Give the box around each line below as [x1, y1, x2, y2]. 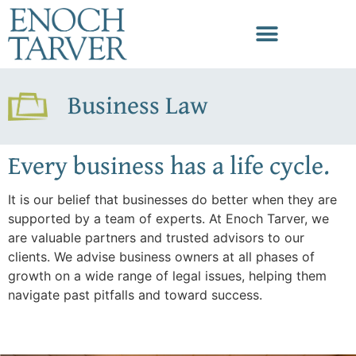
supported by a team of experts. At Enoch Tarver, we [8, 210, 329, 226]
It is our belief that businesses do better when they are [8, 191, 337, 207]
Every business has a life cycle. [8, 145, 330, 184]
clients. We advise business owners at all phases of [8, 248, 315, 265]
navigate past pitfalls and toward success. [8, 286, 262, 303]
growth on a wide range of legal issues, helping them [8, 267, 327, 284]
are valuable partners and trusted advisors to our [8, 229, 304, 246]
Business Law [68, 86, 208, 124]
